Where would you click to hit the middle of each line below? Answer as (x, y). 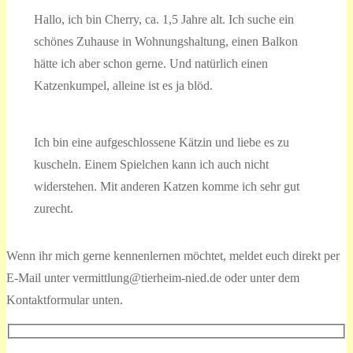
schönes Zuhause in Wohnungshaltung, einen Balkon (165, 41)
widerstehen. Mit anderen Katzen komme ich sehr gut (166, 186)
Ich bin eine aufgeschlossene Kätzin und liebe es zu (161, 142)
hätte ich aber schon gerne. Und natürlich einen (150, 63)
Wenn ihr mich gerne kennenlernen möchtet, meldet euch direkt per (173, 255)
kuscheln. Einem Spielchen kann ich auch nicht (151, 164)
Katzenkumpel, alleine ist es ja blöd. (123, 85)
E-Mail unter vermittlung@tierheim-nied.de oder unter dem (153, 277)
